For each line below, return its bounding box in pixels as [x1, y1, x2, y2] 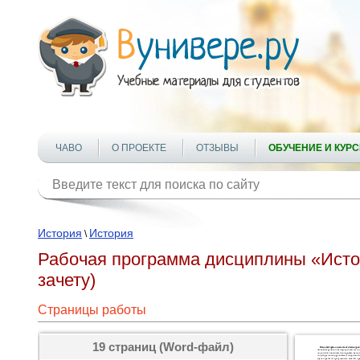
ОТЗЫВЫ [196, 142, 239, 153]
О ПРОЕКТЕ [112, 142, 166, 153]
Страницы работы [38, 303, 146, 317]
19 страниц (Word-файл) [92, 340, 234, 354]
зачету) [38, 270, 96, 290]
